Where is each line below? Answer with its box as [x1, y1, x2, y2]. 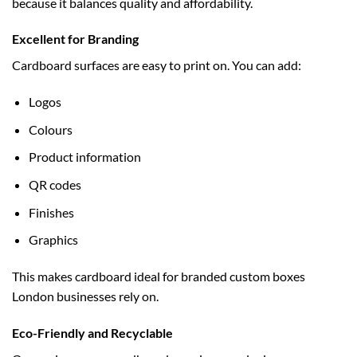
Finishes [28, 204, 74, 220]
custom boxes [229, 269, 305, 284]
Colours [28, 121, 73, 137]
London [12, 288, 54, 304]
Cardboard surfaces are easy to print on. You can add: [12, 57, 301, 73]
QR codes [28, 177, 81, 193]
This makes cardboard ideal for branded [12, 269, 229, 284]
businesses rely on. [54, 288, 159, 304]
